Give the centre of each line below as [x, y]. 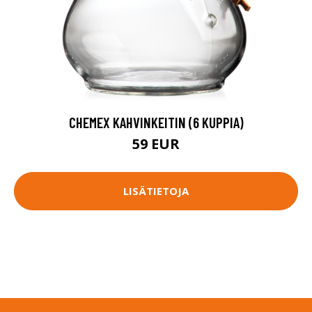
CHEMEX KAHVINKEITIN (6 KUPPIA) [156, 122]
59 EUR [156, 143]
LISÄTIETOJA [156, 191]
